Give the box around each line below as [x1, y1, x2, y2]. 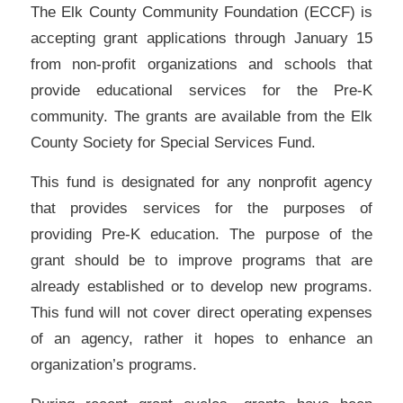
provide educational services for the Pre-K [30, 81, 373, 100]
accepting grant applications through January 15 [30, 29, 373, 48]
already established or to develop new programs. [30, 276, 373, 295]
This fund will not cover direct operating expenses [30, 302, 373, 321]
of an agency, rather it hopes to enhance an [30, 328, 373, 347]
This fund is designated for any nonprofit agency [30, 172, 373, 191]
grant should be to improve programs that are [30, 250, 373, 269]
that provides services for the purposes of [30, 198, 373, 217]
